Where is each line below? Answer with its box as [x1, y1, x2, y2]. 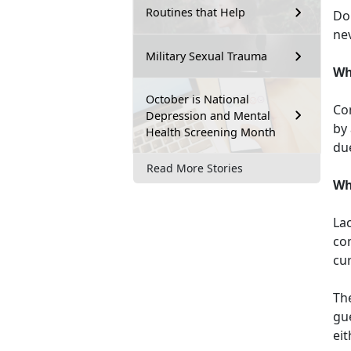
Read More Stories [147, 161, 243, 176]
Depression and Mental [146, 107, 270, 123]
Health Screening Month [146, 124, 276, 139]
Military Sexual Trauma [146, 49, 267, 64]
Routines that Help [146, 5, 245, 20]
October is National [146, 91, 249, 107]
